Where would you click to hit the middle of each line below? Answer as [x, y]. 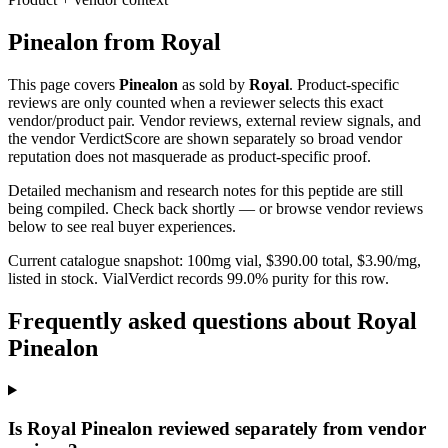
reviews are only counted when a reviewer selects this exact [195, 102]
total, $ [341, 260]
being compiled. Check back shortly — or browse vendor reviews [215, 208]
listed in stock [51, 278]
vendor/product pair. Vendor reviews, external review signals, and [214, 120]
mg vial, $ [242, 260]
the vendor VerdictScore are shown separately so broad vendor [205, 138]
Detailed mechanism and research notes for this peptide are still [205, 190]
